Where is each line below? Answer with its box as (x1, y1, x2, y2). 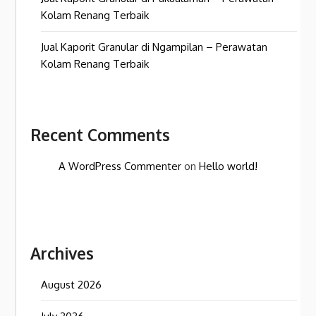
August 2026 (41, 277, 102, 291)
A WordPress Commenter (59, 159, 182, 174)
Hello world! (199, 159, 258, 174)
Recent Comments (30, 125, 171, 145)
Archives (30, 243, 95, 263)
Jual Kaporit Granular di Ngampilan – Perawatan (41, 40, 268, 54)
